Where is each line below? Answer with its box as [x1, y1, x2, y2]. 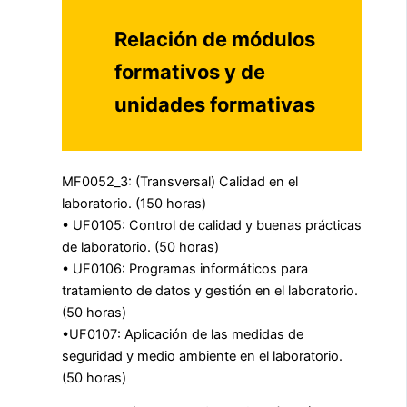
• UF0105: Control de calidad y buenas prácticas [62, 216, 362, 233]
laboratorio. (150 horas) [62, 194, 206, 212]
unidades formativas [114, 92, 316, 116]
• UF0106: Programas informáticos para [62, 260, 308, 277]
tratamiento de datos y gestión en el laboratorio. [62, 282, 358, 299]
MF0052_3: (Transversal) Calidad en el [62, 173, 298, 190]
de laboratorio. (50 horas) [62, 238, 219, 255]
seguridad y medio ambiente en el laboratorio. [62, 347, 342, 364]
